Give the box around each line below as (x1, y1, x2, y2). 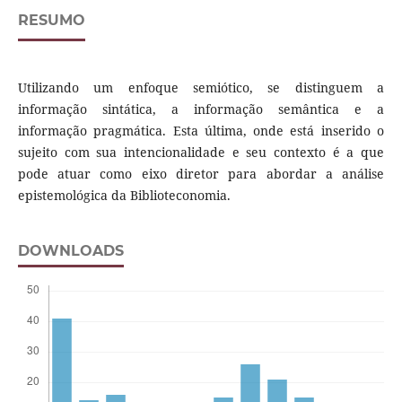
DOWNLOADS (17, 242, 124, 260)
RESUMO (17, 12, 85, 30)
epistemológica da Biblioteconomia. (17, 187, 231, 205)
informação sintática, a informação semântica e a (17, 100, 385, 118)
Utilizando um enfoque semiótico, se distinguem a (17, 79, 385, 97)
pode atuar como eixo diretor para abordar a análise (17, 165, 385, 183)
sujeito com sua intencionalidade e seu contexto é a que (17, 144, 385, 162)
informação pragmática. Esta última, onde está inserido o (17, 122, 385, 140)
